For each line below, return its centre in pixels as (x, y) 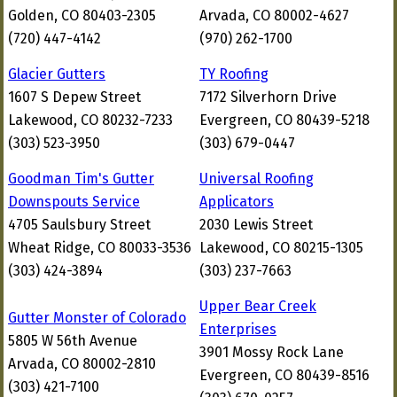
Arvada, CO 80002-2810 (82, 364)
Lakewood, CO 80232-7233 (90, 120)
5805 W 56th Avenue (73, 341)
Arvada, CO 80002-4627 (274, 16)
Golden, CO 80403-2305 (82, 16)
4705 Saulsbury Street (79, 225)
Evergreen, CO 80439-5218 (284, 120)
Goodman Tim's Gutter (81, 179)
